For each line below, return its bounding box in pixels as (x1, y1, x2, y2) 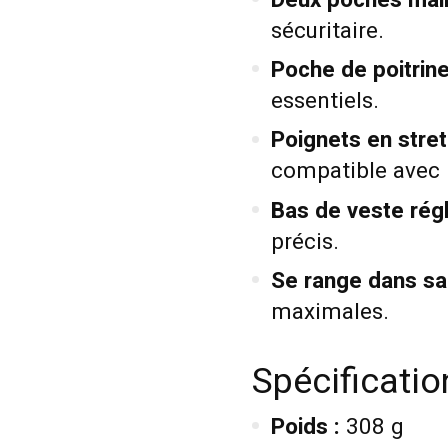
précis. (270, 225, 339, 258)
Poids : (270, 410, 340, 443)
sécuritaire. (270, 14, 384, 47)
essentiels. (270, 84, 379, 117)
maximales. (270, 296, 389, 329)
